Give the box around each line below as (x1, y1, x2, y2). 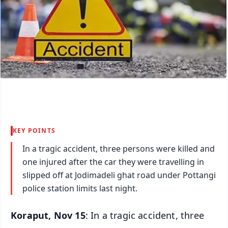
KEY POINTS (13, 126, 55, 135)
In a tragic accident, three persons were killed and (22, 142, 215, 154)
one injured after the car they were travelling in (22, 156, 204, 167)
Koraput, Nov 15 (11, 209, 85, 221)
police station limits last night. (22, 182, 137, 194)
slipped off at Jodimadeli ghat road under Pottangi (22, 169, 216, 181)
